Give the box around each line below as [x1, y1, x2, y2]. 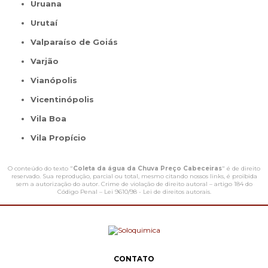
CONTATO [114, 254, 154, 264]
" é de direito [222, 165, 260, 173]
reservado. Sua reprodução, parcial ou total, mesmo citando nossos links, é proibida [11, 172, 257, 181]
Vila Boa [36, 114, 67, 124]
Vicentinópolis [36, 95, 95, 105]
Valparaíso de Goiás [36, 37, 118, 47]
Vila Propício [36, 133, 87, 143]
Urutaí [36, 18, 58, 28]
